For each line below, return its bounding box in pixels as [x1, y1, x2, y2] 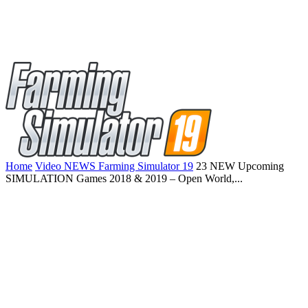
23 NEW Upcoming [196, 160, 284, 172]
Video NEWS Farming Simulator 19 [35, 160, 193, 172]
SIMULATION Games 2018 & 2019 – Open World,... [5, 173, 243, 184]
